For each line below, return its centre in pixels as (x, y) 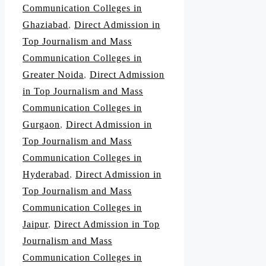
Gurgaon (41, 125)
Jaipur (35, 224)
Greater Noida (53, 75)
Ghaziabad (45, 25)
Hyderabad (46, 175)
